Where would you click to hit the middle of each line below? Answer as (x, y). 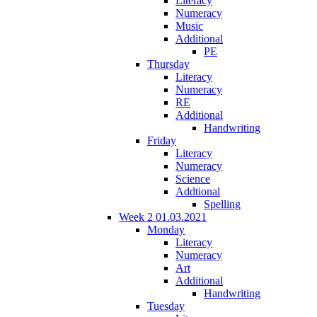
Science (193, 178)
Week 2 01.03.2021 (163, 217)
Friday (162, 140)
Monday (166, 229)
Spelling (222, 204)
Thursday (168, 64)
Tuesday (166, 306)
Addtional (198, 191)
